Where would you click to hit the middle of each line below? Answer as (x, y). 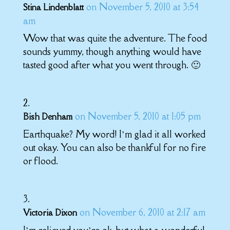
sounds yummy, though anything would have (112, 52)
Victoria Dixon (50, 213)
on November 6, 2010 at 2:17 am (142, 212)
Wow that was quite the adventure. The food (115, 38)
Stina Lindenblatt (53, 7)
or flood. (40, 161)
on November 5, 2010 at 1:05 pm (138, 116)
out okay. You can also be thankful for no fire (114, 148)
